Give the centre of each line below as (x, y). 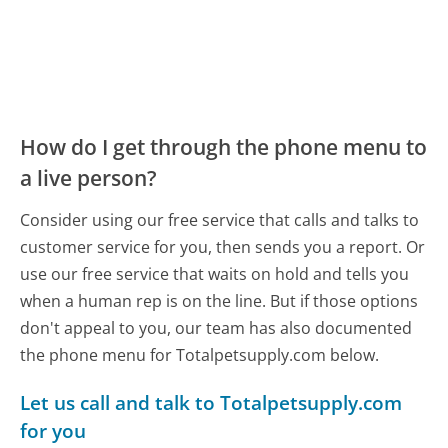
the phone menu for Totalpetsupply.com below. (200, 355)
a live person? (89, 177)
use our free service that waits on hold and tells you (215, 274)
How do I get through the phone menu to (224, 146)
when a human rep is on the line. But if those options (219, 301)
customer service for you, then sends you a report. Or (223, 247)
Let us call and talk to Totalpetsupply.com (211, 402)
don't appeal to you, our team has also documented (216, 328)
